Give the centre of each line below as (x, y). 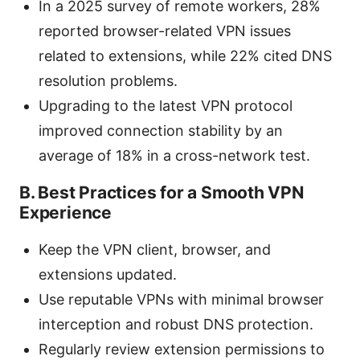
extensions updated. (108, 274)
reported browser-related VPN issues (165, 31)
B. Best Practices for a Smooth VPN (162, 192)
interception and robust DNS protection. (176, 324)
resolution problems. (108, 80)
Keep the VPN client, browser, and (155, 249)
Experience (65, 212)
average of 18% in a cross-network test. (174, 155)
